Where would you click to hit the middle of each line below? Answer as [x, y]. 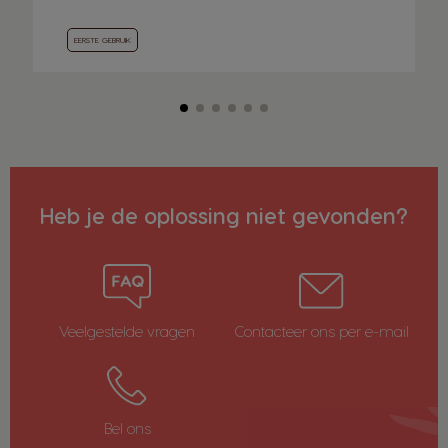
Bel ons [127, 427]
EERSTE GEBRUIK [102, 39]
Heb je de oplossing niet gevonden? [224, 214]
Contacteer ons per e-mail [321, 330]
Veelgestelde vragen [127, 330]
